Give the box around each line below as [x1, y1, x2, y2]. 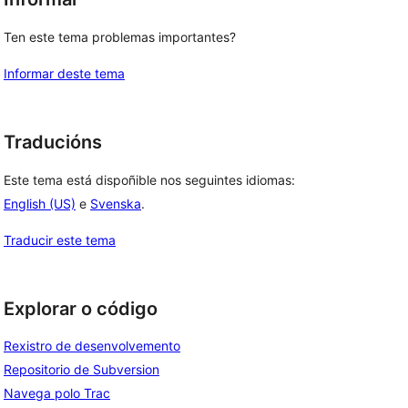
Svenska [90, 195, 141, 211]
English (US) [4, 195, 76, 211]
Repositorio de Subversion [4, 362, 159, 378]
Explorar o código [4, 297, 158, 320]
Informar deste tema [4, 66, 125, 81]
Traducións [4, 131, 102, 153]
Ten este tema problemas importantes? [4, 29, 236, 45]
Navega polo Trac [4, 385, 110, 402]
